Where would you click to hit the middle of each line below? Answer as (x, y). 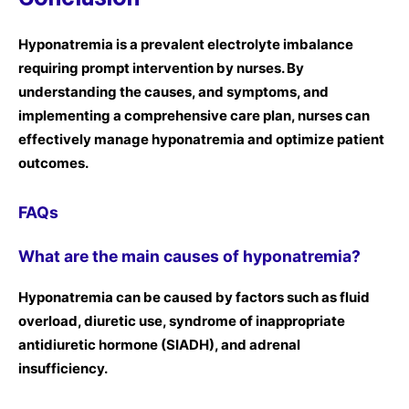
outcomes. (53, 163)
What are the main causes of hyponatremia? (189, 256)
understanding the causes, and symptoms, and (173, 92)
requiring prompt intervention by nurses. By (161, 68)
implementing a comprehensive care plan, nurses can (194, 115)
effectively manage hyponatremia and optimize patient (201, 139)
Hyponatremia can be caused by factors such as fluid (194, 298)
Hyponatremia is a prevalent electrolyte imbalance (186, 44)
